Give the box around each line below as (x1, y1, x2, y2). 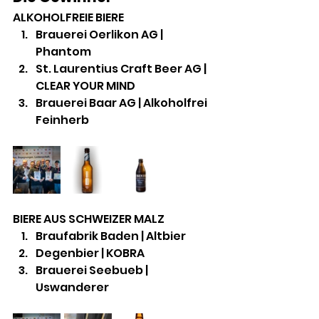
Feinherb (36, 112, 89, 129)
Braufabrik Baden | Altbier (36, 228, 186, 245)
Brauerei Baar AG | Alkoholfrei (36, 95, 209, 112)
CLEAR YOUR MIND (36, 78, 135, 95)
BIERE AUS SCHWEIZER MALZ (13, 211, 164, 228)
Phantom (36, 43, 91, 61)
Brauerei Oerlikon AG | (36, 26, 165, 43)
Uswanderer (36, 279, 109, 296)
